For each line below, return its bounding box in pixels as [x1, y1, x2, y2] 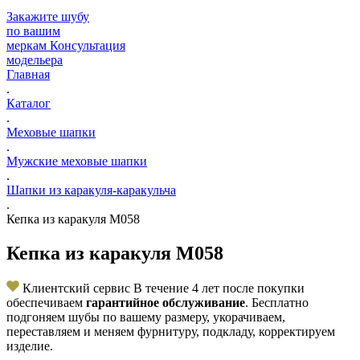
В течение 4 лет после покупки [133, 280, 305, 295]
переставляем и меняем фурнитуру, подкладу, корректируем [6, 324, 335, 338]
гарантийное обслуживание [86, 295, 245, 309]
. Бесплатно [245, 295, 309, 309]
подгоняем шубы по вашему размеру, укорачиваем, [6, 309, 285, 324]
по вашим [6, 23, 60, 38]
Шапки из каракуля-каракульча [6, 182, 176, 197]
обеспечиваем [6, 295, 86, 309]
